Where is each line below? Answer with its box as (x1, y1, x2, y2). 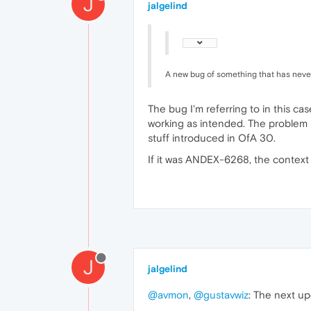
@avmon (148, 289, 189, 301)
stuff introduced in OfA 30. (148, 132, 276, 144)
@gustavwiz (194, 289, 249, 301)
